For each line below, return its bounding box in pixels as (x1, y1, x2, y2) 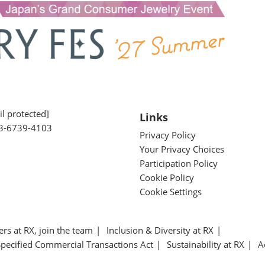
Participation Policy (140, 157, 218, 169)
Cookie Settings (140, 185, 202, 198)
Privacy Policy (140, 128, 196, 141)
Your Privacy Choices (140, 143, 224, 155)
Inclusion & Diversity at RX (106, 224, 214, 236)
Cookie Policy (140, 171, 194, 183)
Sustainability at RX (167, 238, 244, 250)
